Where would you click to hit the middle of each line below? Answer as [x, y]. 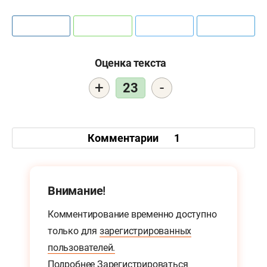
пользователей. [82, 248]
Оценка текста [131, 63]
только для [74, 231]
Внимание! [77, 191]
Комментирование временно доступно [132, 215]
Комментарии [124, 138]
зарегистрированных [145, 231]
